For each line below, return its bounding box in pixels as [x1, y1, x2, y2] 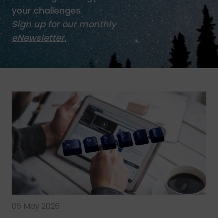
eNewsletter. [12, 31, 66, 44]
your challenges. [12, 4, 83, 17]
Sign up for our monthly [12, 18, 116, 30]
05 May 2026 [12, 200, 60, 212]
